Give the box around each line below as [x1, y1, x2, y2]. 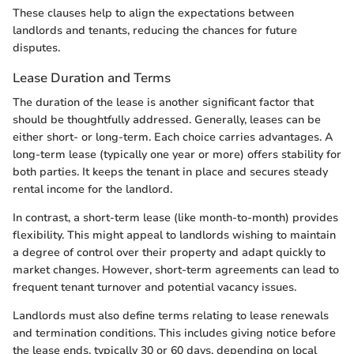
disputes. [13, 40, 60, 55]
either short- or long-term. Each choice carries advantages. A [13, 129, 333, 145]
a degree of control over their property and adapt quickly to [13, 244, 326, 260]
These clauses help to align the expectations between [13, 5, 294, 21]
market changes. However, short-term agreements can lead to [13, 262, 339, 277]
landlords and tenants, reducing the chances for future [13, 22, 297, 38]
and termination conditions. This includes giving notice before [13, 325, 336, 341]
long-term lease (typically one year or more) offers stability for [13, 146, 341, 162]
